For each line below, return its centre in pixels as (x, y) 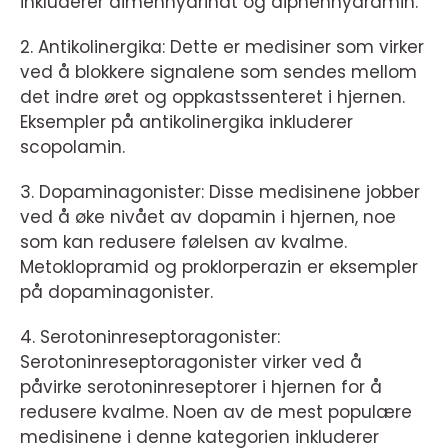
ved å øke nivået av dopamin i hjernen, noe (208, 217)
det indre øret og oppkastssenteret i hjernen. (212, 97)
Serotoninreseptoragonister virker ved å (191, 362)
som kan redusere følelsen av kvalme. (183, 242)
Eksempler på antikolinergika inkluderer (186, 122)
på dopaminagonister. (116, 292)
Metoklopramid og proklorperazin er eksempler (219, 267)
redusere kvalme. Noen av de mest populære (216, 412)
